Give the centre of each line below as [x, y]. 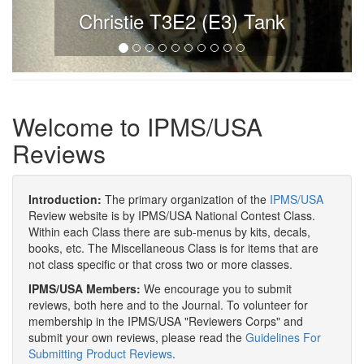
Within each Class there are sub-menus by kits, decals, [169, 232]
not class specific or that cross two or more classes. [160, 264]
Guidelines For [283, 337]
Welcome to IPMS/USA [137, 126]
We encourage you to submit [216, 288]
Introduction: [65, 199]
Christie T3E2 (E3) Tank [182, 21]
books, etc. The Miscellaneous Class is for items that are [173, 248]
